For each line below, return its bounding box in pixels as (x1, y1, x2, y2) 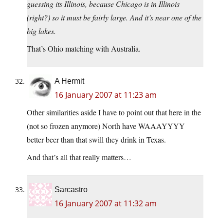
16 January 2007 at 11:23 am (54, 90, 157, 101)
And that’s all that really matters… (27, 152, 131, 163)
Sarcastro (54, 185, 88, 194)
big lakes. (27, 26, 56, 36)
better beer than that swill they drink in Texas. (27, 134, 166, 145)
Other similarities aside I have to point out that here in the (27, 107, 201, 118)
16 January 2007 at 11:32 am (54, 198, 157, 209)
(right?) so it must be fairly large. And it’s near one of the (27, 12, 201, 23)
